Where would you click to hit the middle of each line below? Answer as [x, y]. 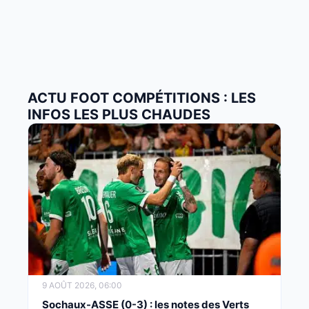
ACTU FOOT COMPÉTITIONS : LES [142, 98]
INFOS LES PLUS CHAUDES [119, 114]
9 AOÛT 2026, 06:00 [82, 285]
